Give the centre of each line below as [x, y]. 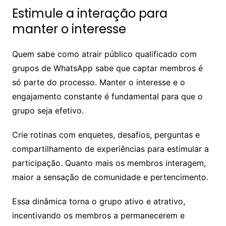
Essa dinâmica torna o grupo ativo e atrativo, [98, 202]
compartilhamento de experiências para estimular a [110, 149]
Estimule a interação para [90, 14]
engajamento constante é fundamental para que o [107, 97]
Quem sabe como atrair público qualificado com [104, 54]
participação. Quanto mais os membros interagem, [109, 163]
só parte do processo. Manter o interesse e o [98, 82]
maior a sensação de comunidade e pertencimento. [110, 177]
